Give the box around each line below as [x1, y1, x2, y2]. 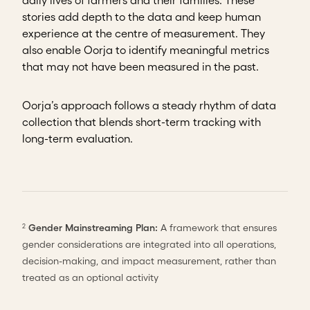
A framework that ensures [158, 222, 277, 234]
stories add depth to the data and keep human [22, 10, 261, 24]
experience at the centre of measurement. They [22, 27, 265, 40]
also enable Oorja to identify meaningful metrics [22, 44, 269, 57]
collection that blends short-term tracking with [22, 116, 261, 129]
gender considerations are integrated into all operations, [22, 239, 276, 250]
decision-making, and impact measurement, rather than [22, 255, 276, 267]
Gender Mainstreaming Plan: [28, 222, 158, 234]
